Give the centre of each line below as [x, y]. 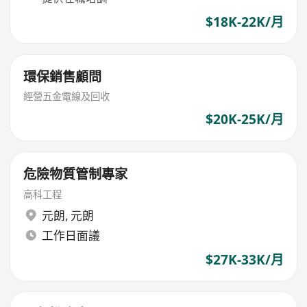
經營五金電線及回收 [67, 97]
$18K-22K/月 [244, 22]
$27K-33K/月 [244, 259]
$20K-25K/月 [244, 120]
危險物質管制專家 [76, 174]
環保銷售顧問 [63, 76]
